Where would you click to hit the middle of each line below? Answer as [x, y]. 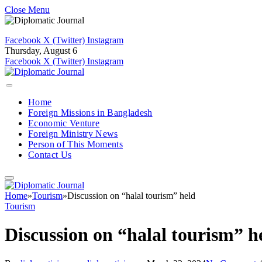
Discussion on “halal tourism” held [131, 196]
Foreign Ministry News [73, 134]
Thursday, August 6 [41, 51]
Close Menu [27, 10]
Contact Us [50, 155]
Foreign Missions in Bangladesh [90, 113]
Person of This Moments [76, 144]
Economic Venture [64, 123]
